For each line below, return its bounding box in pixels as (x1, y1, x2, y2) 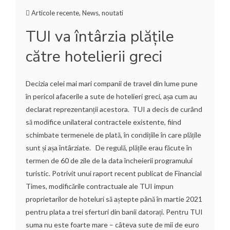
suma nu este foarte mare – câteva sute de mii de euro (26, 220, 199, 229)
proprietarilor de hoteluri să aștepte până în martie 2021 (26, 194, 202, 203)
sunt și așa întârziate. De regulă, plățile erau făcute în (26, 143, 192, 152)
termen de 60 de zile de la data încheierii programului (26, 156, 193, 165)
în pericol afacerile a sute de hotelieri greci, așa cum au (26, 91, 197, 101)
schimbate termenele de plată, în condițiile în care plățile (26, 130, 201, 139)
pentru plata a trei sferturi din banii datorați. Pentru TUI (26, 207, 203, 216)
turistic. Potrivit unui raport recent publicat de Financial (26, 168, 202, 178)
